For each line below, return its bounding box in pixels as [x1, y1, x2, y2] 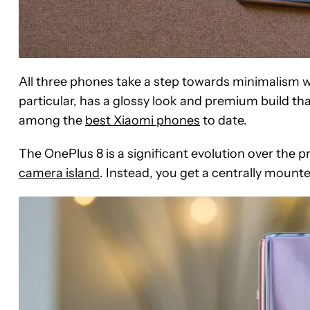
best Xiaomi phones [85, 113, 200, 129]
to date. [200, 113, 247, 129]
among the [19, 113, 85, 129]
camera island [19, 165, 100, 181]
